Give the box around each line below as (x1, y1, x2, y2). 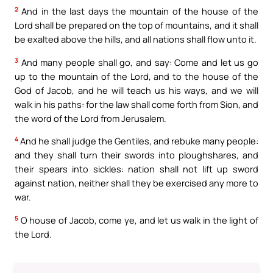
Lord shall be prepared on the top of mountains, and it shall (15, 19, 258, 32)
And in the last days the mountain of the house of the (18, 5, 258, 18)
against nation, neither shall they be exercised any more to (15, 177, 258, 190)
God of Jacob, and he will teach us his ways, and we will (15, 83, 258, 96)
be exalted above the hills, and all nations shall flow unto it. (15, 33, 257, 46)
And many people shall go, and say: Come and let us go (18, 55, 258, 68)
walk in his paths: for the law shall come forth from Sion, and (15, 97, 258, 110)
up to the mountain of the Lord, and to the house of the (15, 69, 258, 82)
